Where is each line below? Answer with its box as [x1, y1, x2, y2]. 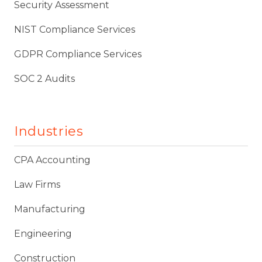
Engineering [14, 227, 72, 239]
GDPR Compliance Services [14, 48, 142, 60]
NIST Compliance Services [14, 23, 135, 35]
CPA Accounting [14, 154, 91, 166]
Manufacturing [14, 203, 85, 215]
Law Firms [14, 178, 60, 190]
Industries [14, 123, 84, 139]
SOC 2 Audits [14, 73, 75, 84]
